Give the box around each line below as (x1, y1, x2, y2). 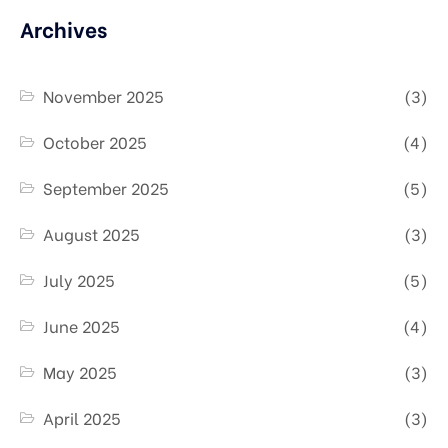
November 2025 (43, 84, 165, 107)
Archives (20, 13, 107, 44)
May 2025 (43, 360, 118, 383)
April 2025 (43, 406, 122, 429)
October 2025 (43, 130, 148, 153)
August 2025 (43, 222, 141, 245)
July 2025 (43, 268, 116, 291)
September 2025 (43, 176, 170, 199)
